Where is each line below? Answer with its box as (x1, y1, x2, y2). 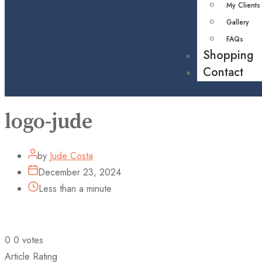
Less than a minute (39, 182, 112, 196)
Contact (202, 64, 243, 81)
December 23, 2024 (38, 166, 121, 180)
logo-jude (5, 109, 92, 136)
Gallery (226, 17, 249, 27)
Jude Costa (50, 149, 93, 163)
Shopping (202, 47, 254, 64)
